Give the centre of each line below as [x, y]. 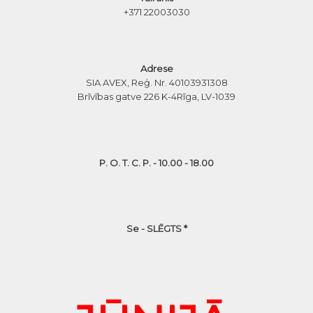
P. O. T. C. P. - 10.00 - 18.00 [156, 162]
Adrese [156, 69]
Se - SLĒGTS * [156, 229]
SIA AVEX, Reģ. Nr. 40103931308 [156, 83]
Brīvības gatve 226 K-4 [127, 97]
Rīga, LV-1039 [206, 97]
